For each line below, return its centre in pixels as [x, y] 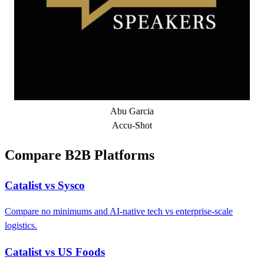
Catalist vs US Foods [55, 252]
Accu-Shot [132, 125]
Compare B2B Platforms [80, 155]
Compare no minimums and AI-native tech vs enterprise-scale [119, 212]
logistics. [21, 226]
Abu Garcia [132, 111]
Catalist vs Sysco [45, 185]
